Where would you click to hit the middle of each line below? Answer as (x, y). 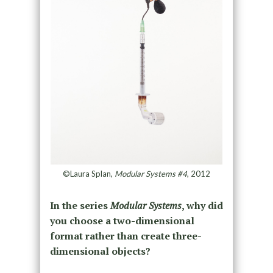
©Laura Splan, (88, 173)
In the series (80, 205)
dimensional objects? (100, 251)
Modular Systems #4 (151, 173)
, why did (202, 205)
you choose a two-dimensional (122, 220)
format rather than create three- (126, 236)
